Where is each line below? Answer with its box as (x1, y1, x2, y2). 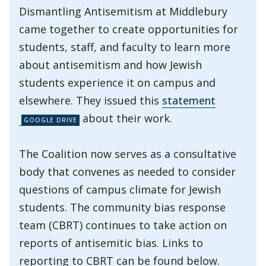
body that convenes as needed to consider (19, 164, 236, 179)
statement (162, 93, 216, 107)
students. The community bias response (19, 200, 226, 214)
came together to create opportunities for (19, 22, 238, 36)
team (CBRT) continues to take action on (19, 218, 227, 232)
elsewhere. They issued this (19, 93, 162, 107)
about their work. (80, 111, 175, 125)
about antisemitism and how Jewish (19, 58, 202, 72)
